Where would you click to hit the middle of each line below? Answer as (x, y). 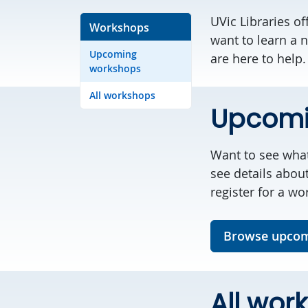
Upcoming (113, 54)
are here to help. (258, 58)
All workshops (122, 95)
